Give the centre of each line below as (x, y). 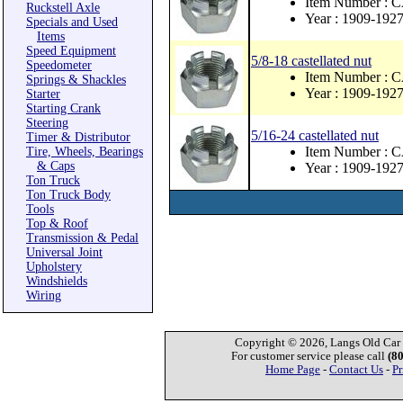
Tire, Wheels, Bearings (85, 152)
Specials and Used (72, 22)
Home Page (293, 370)
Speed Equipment (71, 51)
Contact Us (356, 370)
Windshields (57, 281)
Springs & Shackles (76, 80)
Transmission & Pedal (82, 238)
